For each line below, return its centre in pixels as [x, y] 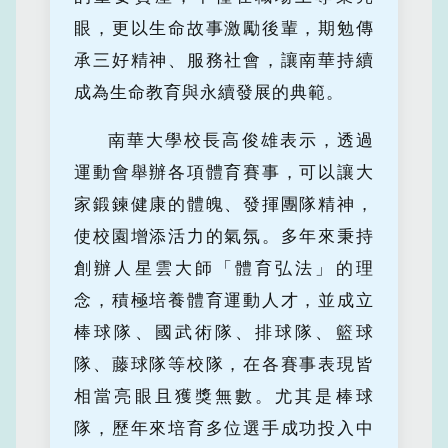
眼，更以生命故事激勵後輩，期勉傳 [224, 29]
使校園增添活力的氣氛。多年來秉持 [224, 237]
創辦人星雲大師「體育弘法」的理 [224, 269]
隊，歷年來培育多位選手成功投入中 [224, 429]
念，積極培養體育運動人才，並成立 [224, 301]
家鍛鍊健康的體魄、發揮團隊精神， [224, 205]
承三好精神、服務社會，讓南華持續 [224, 61]
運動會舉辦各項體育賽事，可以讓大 [224, 173]
